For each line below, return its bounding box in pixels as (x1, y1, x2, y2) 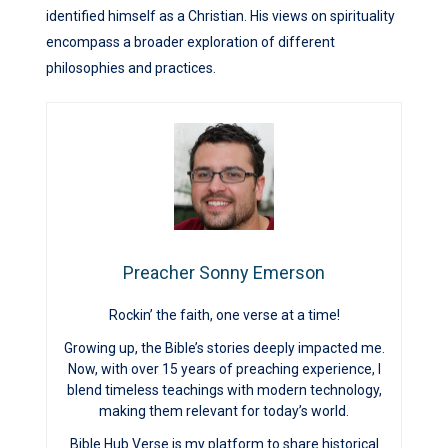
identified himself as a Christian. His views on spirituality (46, 8, 395, 25)
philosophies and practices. (46, 60, 216, 77)
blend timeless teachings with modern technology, (66, 382, 382, 399)
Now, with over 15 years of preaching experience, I (67, 361, 381, 378)
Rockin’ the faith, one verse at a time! (108, 307, 340, 324)
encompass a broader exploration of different (46, 34, 335, 51)
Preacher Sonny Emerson (123, 262, 325, 284)
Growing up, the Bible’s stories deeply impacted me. (63, 340, 385, 357)
